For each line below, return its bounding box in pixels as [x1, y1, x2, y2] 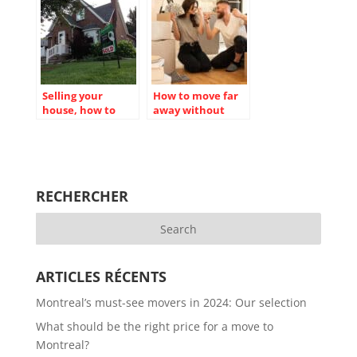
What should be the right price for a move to [35, 318, 273, 334]
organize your [41, 131, 113, 146]
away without [152, 102, 225, 117]
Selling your [41, 88, 103, 103]
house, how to [41, 102, 116, 117]
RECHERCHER [35, 186, 128, 206]
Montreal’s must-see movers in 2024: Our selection [35, 294, 307, 310]
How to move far [152, 88, 238, 103]
